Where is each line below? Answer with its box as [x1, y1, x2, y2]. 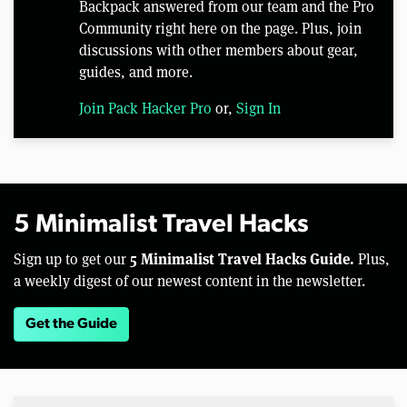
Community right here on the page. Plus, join [79, 19, 362, 39]
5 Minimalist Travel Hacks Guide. [130, 248, 354, 270]
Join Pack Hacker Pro [79, 99, 212, 119]
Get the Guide [25, 317, 117, 333]
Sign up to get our [14, 250, 130, 270]
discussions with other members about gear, [79, 41, 358, 61]
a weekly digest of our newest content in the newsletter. [14, 272, 365, 292]
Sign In [236, 99, 281, 119]
